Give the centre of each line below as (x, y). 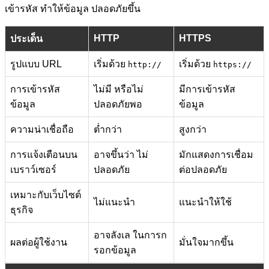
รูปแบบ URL (36, 64)
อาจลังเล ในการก (130, 235)
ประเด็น (26, 38)
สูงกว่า (193, 129)
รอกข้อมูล (115, 250)
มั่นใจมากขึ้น (206, 242)
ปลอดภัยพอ (118, 104)
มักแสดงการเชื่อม (216, 154)
